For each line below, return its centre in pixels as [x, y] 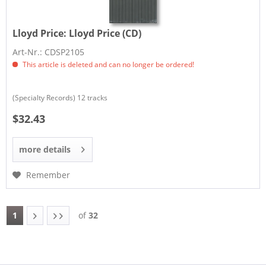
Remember [48, 175]
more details [45, 150]
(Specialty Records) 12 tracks [60, 97]
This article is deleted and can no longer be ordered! [108, 64]
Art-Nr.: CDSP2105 [49, 52]
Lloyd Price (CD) [105, 33]
